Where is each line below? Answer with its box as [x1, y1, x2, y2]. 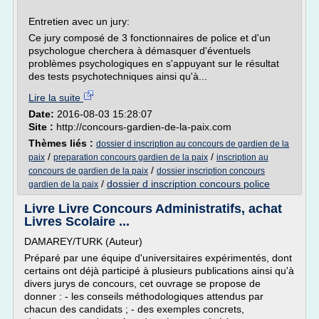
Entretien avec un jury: [28, 16, 130, 27]
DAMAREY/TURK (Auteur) [24, 236, 142, 247]
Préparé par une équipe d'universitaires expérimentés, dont [24, 252, 292, 263]
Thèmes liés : [28, 137, 96, 149]
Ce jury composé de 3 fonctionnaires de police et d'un [28, 32, 271, 43]
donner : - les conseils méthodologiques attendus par [24, 291, 263, 302]
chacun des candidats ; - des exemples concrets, [24, 303, 244, 315]
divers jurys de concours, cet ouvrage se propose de [24, 278, 261, 289]
